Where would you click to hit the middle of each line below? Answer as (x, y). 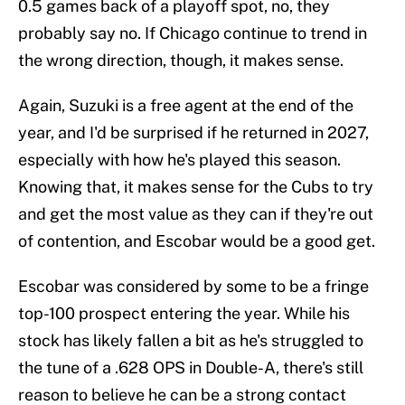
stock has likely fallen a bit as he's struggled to (191, 340)
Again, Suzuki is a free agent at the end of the (186, 105)
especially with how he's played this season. (179, 159)
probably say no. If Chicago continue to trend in (193, 33)
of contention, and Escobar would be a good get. (197, 240)
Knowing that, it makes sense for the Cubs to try (196, 186)
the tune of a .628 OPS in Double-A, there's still (191, 367)
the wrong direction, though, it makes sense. (181, 60)
